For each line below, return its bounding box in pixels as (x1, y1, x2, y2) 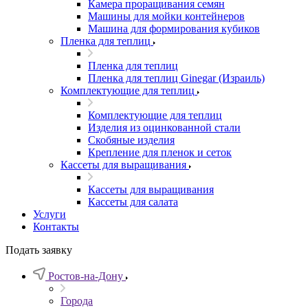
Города (60, 295, 93, 307)
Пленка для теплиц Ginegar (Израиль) (88, 72, 265, 84)
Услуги (33, 208, 66, 220)
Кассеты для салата (88, 196, 178, 208)
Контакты (33, 221, 79, 232)
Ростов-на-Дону (48, 270, 123, 282)
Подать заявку (5, 244, 72, 256)
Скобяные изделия (88, 134, 175, 146)
